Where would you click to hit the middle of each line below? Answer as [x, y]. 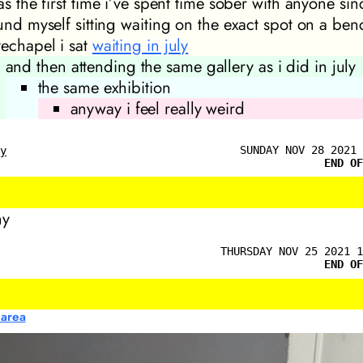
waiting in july [140, 45]
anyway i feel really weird [157, 108]
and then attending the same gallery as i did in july [181, 66]
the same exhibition [104, 87]
